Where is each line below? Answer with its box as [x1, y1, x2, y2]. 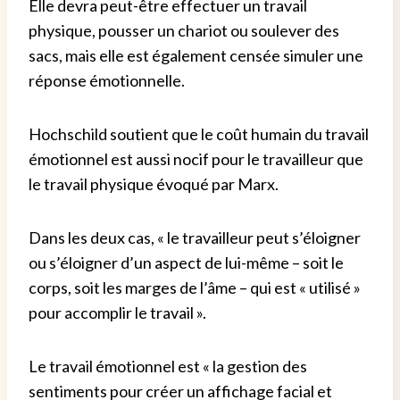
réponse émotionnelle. [29, 71, 185, 91]
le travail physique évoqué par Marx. [29, 174, 279, 195]
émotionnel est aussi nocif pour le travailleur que [29, 149, 363, 170]
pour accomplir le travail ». [29, 303, 206, 323]
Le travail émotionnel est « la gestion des [29, 356, 307, 377]
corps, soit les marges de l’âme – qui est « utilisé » [29, 278, 361, 298]
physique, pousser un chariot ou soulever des [29, 21, 339, 41]
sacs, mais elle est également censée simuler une [29, 46, 363, 66]
